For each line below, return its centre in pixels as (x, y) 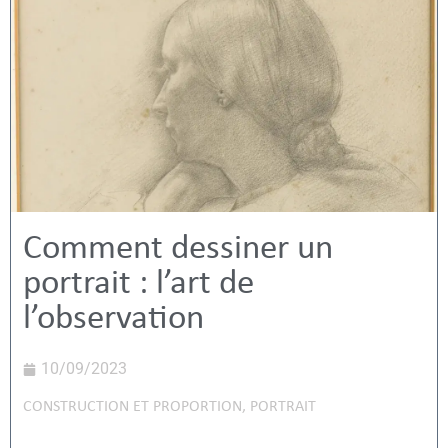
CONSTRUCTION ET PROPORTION (132, 407)
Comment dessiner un (178, 249)
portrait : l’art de (138, 284)
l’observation (113, 319)
